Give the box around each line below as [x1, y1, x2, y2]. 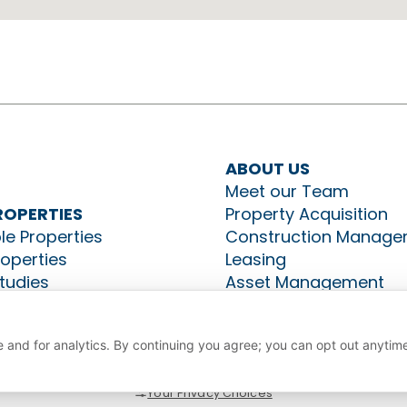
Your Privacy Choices [147, 385, 273, 401]
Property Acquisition [224, 203, 388, 225]
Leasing [224, 248, 286, 271]
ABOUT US [224, 157, 310, 180]
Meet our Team [224, 180, 349, 203]
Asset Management [224, 271, 384, 293]
